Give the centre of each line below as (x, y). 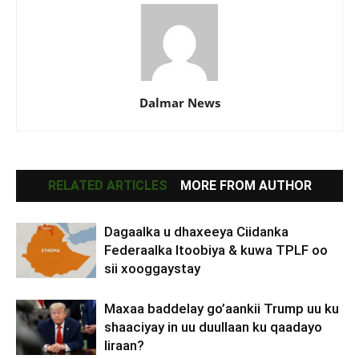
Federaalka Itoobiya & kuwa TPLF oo (216, 250)
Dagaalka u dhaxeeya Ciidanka (196, 232)
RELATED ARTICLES (107, 186)
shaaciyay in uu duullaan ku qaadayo (213, 327)
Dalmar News (179, 103)
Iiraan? (124, 346)
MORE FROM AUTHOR (246, 186)
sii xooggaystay (152, 269)
